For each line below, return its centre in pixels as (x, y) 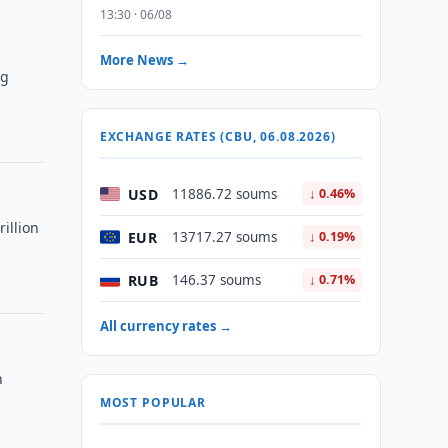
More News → (144, 60)
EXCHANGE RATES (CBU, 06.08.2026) (217, 136)
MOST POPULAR (152, 402)
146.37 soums (216, 280)
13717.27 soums (224, 237)
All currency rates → (165, 326)
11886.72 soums (224, 194)
